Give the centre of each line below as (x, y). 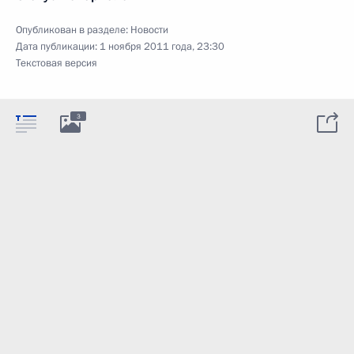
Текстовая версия (56, 64)
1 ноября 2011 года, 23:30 (162, 47)
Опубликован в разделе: (73, 30)
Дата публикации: (58, 47)
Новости (149, 30)
